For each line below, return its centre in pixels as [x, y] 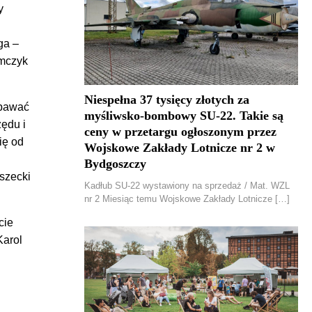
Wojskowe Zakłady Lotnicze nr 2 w [180, 148]
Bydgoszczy [115, 164]
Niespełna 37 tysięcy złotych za [167, 100]
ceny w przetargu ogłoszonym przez [180, 132]
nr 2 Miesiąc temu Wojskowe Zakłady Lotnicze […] [187, 199]
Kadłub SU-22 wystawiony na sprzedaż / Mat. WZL [187, 186]
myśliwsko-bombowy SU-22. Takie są [184, 116]
